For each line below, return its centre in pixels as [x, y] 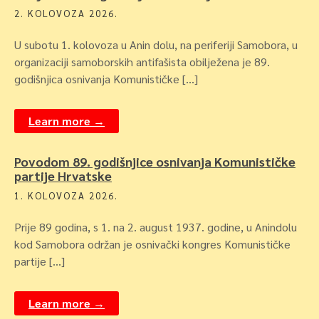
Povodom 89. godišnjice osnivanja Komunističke [155, 161]
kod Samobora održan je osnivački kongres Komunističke [152, 244]
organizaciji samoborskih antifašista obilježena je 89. [142, 62]
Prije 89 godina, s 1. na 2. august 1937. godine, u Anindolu [156, 227]
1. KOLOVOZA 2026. [66, 195]
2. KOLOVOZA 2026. [66, 13]
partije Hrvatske [63, 176]
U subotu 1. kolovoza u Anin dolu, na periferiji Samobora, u [156, 45]
